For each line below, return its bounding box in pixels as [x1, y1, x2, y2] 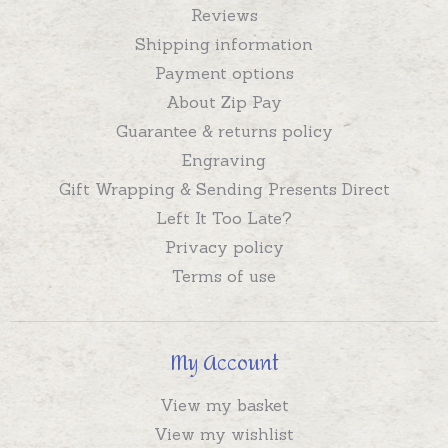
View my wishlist [154, 423, 294, 444]
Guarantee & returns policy [115, 120, 333, 141]
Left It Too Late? [156, 207, 292, 228]
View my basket [159, 394, 289, 415]
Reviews [190, 4, 258, 25]
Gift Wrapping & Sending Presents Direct [58, 178, 390, 199]
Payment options [154, 62, 294, 83]
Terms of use [172, 265, 276, 286]
